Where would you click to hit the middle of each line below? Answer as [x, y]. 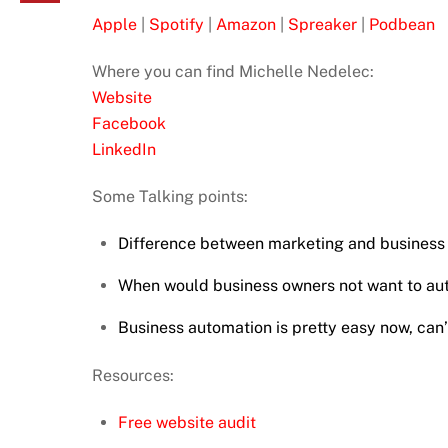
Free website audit [186, 422]
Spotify [176, 25]
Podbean [402, 25]
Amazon [246, 25]
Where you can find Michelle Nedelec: [233, 72]
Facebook [129, 124]
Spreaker [322, 25]
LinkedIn [124, 150]
